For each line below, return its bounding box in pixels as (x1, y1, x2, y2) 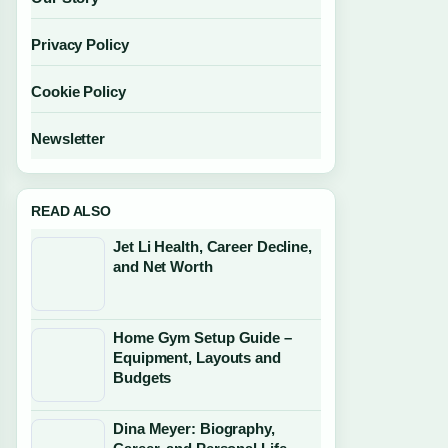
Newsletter (31, 130, 105, 147)
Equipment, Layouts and (113, 349, 281, 366)
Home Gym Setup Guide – (113, 329, 292, 346)
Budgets (113, 369, 172, 386)
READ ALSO (31, 203, 112, 219)
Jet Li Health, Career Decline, (113, 238, 312, 255)
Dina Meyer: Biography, (113, 420, 275, 437)
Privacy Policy (31, 36, 129, 53)
